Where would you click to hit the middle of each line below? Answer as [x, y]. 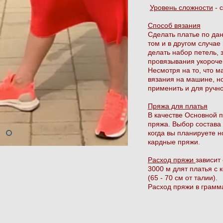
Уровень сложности [181, 7]
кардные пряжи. [174, 142]
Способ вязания [174, 25]
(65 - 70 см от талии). [182, 177]
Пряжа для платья [177, 106]
